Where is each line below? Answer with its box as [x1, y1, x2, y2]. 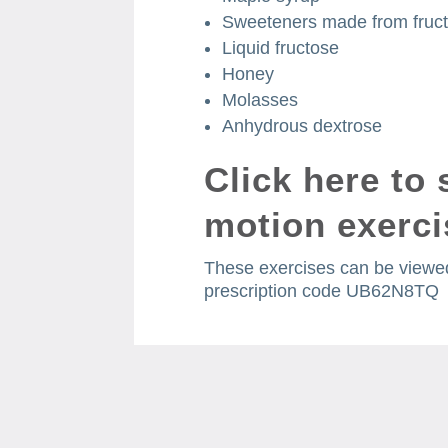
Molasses [222, 89, 299, 110]
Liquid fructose [222, 37, 340, 58]
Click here [204, 159, 381, 199]
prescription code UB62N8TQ [204, 280, 440, 301]
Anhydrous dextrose [222, 115, 383, 136]
